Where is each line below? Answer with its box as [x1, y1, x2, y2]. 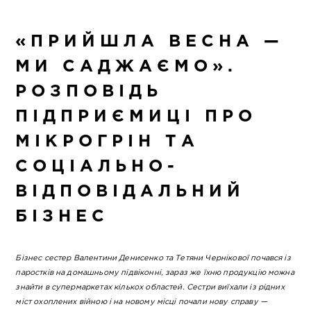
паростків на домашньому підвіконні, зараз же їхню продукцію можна [15, 269, 294, 277]
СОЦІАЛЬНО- [15, 159, 180, 175]
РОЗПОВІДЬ [15, 84, 163, 100]
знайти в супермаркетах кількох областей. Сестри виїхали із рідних [15, 284, 285, 292]
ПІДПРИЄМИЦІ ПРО [15, 109, 258, 125]
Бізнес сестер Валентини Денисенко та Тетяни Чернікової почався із [15, 255, 291, 262]
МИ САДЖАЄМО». [15, 59, 238, 75]
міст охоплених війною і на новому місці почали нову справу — [15, 299, 268, 306]
